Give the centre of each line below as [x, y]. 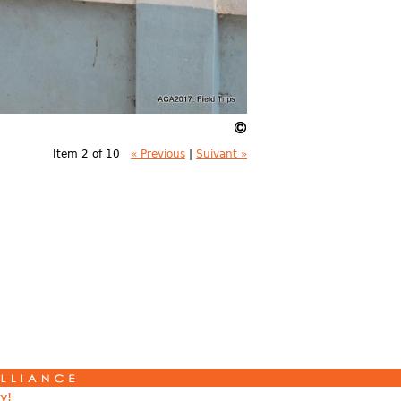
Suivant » [222, 154]
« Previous [158, 154]
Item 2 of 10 [86, 154]
